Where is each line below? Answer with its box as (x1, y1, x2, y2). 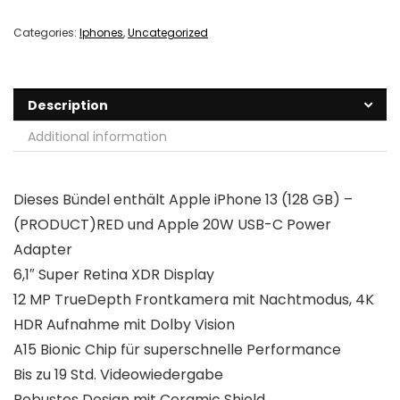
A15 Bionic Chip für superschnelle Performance (13, 339, 341, 361)
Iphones (79, 25, 123, 41)
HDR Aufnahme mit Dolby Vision (13, 314, 235, 336)
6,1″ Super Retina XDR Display (13, 264, 214, 286)
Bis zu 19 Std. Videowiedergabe (13, 364, 223, 386)
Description (28, 96, 108, 115)
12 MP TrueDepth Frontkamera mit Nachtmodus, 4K (13, 289, 374, 311)
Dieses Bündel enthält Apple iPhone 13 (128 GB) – (13, 189, 353, 211)
